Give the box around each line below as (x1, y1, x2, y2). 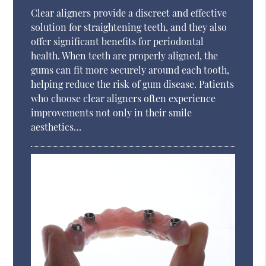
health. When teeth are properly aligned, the (31, 49, 218, 62)
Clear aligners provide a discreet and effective (31, 7, 227, 20)
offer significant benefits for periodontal (31, 35, 204, 48)
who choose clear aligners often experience (31, 92, 216, 105)
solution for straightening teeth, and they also (31, 21, 227, 34)
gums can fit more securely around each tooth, (31, 64, 230, 77)
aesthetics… (31, 121, 82, 134)
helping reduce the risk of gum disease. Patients (31, 78, 235, 91)
